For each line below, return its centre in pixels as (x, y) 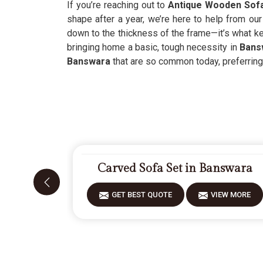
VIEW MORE (231, 195)
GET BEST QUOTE (142, 195)
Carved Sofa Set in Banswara (175, 168)
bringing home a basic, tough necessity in (152, 47)
